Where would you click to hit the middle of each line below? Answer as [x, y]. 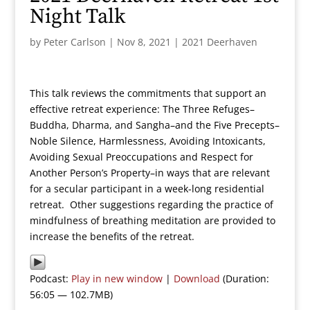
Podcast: [50, 279]
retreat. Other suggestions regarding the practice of [151, 204]
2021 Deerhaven [219, 42]
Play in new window [117, 279]
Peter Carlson [74, 42]
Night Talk [77, 17]
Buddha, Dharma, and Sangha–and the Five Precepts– [154, 125]
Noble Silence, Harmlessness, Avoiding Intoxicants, [147, 141]
